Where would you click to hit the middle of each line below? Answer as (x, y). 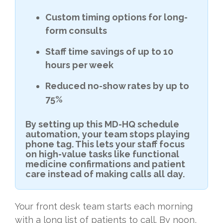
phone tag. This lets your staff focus (105, 144)
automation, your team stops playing (108, 134)
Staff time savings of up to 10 (109, 52)
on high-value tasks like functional (102, 154)
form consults (76, 31)
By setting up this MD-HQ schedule (102, 124)
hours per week (79, 65)
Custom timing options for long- (116, 17)
